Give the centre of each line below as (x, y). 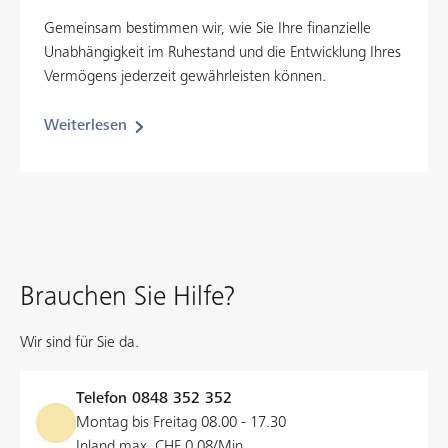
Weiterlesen (85, 126)
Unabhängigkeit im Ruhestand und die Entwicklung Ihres (222, 53)
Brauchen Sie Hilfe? (127, 297)
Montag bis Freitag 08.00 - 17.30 (181, 423)
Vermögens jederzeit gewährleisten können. (185, 77)
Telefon (104, 399)
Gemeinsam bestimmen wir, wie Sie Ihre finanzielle (207, 29)
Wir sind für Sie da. (79, 343)
